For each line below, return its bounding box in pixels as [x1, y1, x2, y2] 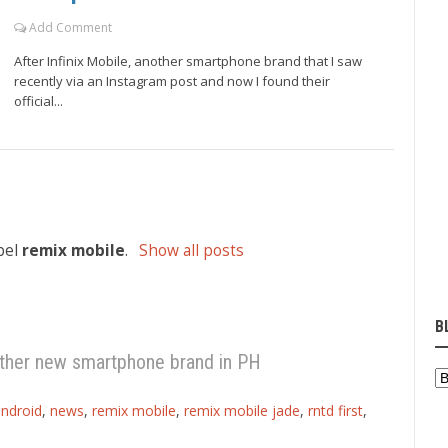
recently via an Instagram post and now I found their [14, 71, 330, 90]
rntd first [308, 400, 363, 420]
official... [14, 91, 63, 110]
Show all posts [138, 239, 244, 261]
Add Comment [29, 18, 112, 36]
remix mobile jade [184, 400, 300, 420]
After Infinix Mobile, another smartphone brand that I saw [14, 51, 362, 70]
